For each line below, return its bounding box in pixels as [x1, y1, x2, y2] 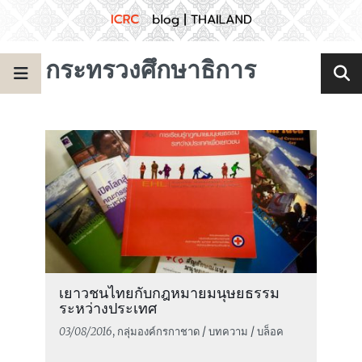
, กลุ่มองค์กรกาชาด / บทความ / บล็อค [112, 325, 284, 339]
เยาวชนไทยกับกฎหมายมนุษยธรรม [58, 284, 280, 303]
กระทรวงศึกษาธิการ [45, 53, 256, 86]
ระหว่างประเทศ [58, 299, 157, 318]
